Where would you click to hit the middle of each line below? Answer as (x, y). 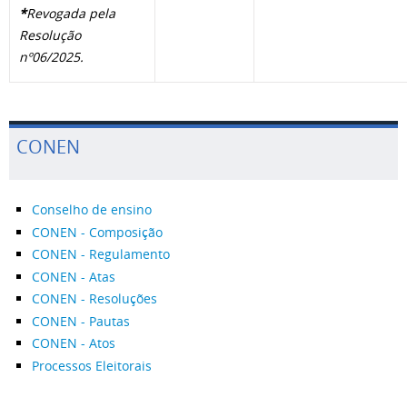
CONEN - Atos (74, 343)
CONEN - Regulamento (101, 254)
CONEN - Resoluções (94, 298)
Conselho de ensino (92, 209)
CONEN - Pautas (81, 321)
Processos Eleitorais (92, 365)
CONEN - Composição (97, 232)
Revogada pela (71, 13)
